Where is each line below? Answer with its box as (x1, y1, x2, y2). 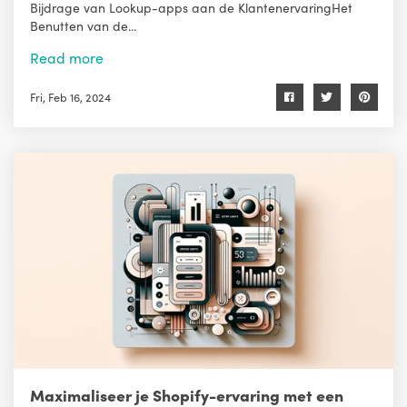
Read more (29, 46, 104, 67)
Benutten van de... (29, 15, 136, 35)
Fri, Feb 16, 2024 (29, 89, 111, 105)
